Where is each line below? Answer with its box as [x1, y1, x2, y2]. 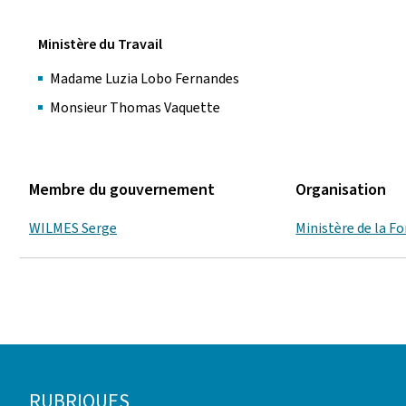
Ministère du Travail [38, 34, 162, 53]
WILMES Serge [29, 217, 117, 237]
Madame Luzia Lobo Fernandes [50, 69, 239, 88]
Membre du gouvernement [29, 179, 215, 200]
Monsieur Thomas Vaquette [50, 98, 223, 117]
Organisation [295, 179, 387, 200]
